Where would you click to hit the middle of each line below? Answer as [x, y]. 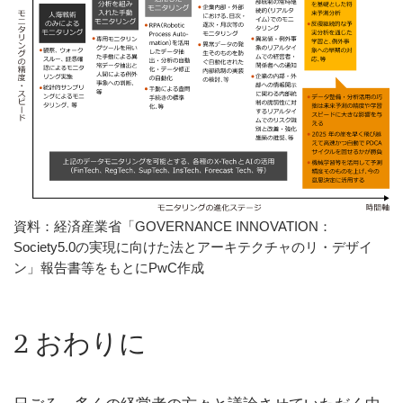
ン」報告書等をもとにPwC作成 [109, 267]
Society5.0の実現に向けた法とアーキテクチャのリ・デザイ [193, 246]
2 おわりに [80, 343]
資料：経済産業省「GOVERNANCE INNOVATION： [173, 226]
